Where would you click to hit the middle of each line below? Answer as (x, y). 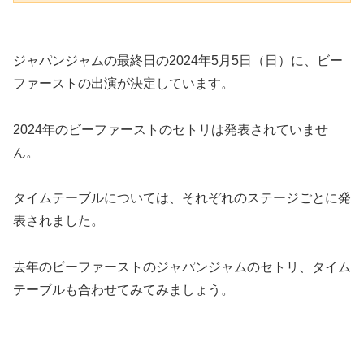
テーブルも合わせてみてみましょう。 (123, 290)
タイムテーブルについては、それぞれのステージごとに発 (182, 198)
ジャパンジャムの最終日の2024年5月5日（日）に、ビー (178, 60)
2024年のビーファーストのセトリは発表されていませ (171, 129)
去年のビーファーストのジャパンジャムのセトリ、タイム (182, 267)
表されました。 (58, 221)
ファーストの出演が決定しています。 (123, 83)
